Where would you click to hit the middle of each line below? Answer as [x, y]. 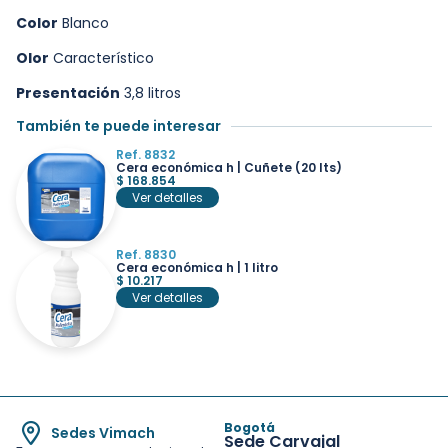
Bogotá [249, 428]
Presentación [68, 93]
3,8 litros [150, 93]
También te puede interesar [118, 126]
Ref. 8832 [145, 155]
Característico [101, 58]
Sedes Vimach [103, 433]
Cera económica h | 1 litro [197, 268]
